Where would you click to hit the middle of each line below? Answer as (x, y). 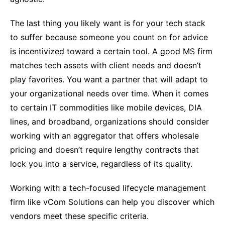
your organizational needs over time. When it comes (109, 93)
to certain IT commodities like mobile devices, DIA (106, 107)
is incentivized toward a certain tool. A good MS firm (111, 51)
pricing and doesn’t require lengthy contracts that (104, 150)
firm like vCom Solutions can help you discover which (112, 202)
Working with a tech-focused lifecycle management (108, 188)
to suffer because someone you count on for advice (109, 37)
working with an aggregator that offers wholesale (104, 136)
